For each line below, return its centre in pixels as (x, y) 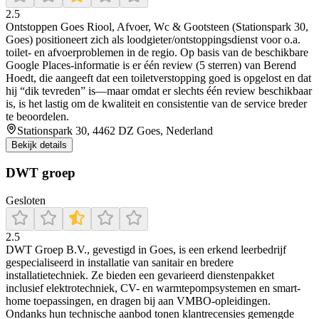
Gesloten (26, 200)
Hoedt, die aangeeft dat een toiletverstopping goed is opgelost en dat (158, 78)
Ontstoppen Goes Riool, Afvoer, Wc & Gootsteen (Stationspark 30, (157, 26)
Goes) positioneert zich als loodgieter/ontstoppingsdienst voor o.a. (153, 39)
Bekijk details (39, 145)
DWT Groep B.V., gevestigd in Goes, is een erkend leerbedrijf (146, 249)
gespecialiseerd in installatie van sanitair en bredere (120, 262)
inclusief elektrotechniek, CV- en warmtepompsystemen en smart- (153, 288)
